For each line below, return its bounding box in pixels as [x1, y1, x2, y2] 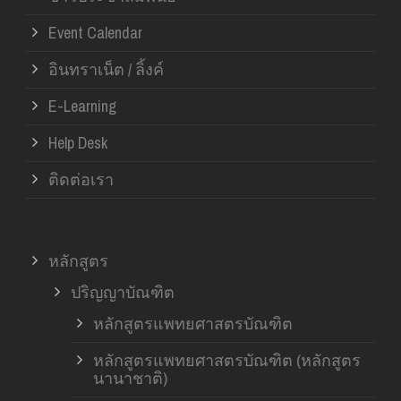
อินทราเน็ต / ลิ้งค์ [48, 57, 164, 81]
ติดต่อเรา [48, 167, 114, 191]
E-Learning [48, 94, 116, 117]
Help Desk [48, 131, 107, 154]
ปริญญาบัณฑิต [71, 280, 175, 303]
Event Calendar [48, 21, 142, 44]
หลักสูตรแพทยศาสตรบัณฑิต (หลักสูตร [93, 348, 361, 371]
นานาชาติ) [93, 366, 167, 389]
